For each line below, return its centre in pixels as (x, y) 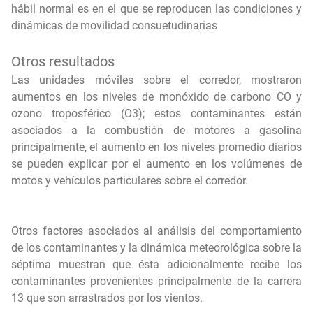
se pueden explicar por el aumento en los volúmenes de (156, 163)
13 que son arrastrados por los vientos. (107, 298)
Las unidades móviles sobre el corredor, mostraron (156, 80)
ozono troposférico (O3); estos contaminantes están (156, 113)
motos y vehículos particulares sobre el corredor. (130, 180)
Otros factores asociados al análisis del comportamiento (156, 231)
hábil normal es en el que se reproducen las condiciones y (156, 8)
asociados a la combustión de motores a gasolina (156, 130)
